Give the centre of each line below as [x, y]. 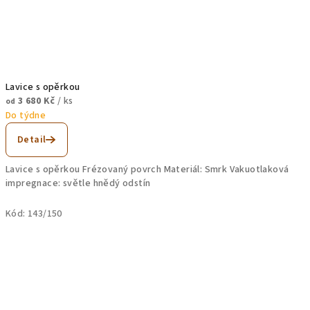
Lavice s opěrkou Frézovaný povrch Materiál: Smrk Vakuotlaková [147, 169]
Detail [32, 139]
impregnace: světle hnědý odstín [78, 183]
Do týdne [26, 115]
